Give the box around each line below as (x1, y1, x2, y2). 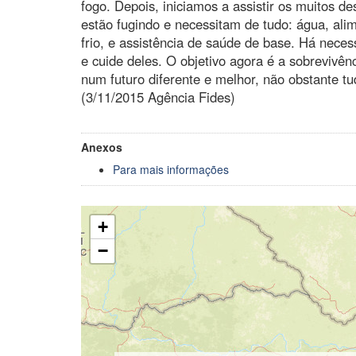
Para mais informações (113, 161, 229, 177)
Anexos (81, 138, 122, 155)
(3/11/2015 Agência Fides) (81, 87, 235, 106)
